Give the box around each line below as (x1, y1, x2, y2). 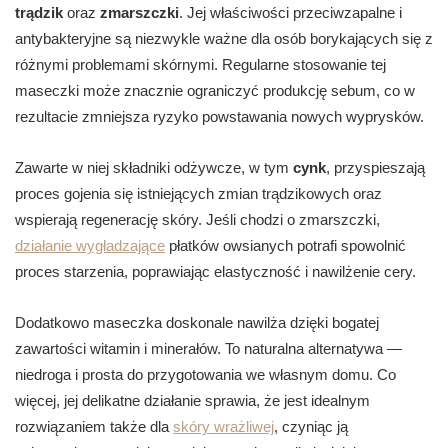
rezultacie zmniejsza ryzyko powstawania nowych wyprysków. (15, 108, 424, 126)
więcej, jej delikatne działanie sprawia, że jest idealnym (15, 392, 370, 410)
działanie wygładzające (15, 237, 165, 255)
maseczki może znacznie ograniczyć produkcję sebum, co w (15, 82, 415, 100)
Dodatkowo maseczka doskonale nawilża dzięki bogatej (15, 314, 379, 332)
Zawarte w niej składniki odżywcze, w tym (15, 159, 293, 177)
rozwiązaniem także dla (15, 418, 173, 436)
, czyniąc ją (274, 418, 348, 436)
